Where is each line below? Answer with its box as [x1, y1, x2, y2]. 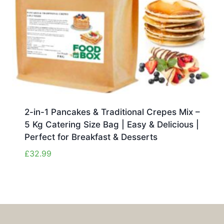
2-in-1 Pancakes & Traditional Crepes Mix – [24, 107, 200, 117]
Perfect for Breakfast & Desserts [24, 132, 157, 142]
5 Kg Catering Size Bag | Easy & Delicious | [24, 119, 199, 130]
